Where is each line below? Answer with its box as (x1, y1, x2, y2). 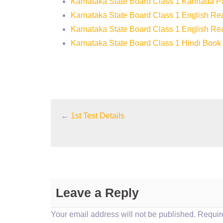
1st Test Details (71, 111, 124, 120)
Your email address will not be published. (51, 210, 196, 219)
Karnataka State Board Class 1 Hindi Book (71, 39, 221, 47)
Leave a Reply (56, 186, 139, 200)
